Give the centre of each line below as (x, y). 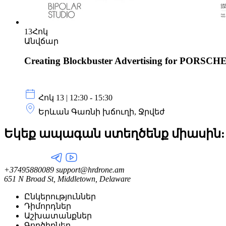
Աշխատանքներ (58, 215)
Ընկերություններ (60, 196)
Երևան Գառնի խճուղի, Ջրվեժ (102, 111)
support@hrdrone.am (89, 169)
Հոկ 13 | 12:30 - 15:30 (75, 97)
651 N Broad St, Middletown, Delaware (67, 179)
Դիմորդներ (48, 206)
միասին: (198, 133)
